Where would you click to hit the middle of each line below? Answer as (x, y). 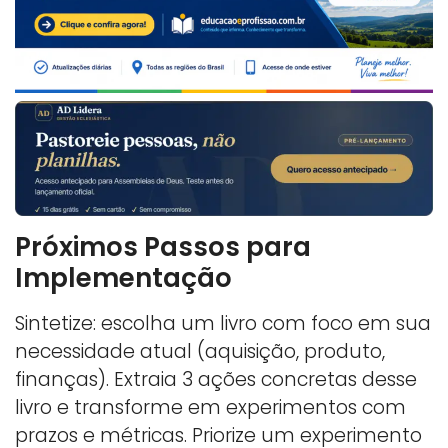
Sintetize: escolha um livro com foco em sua (223, 323)
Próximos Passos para (163, 246)
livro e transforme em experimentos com (210, 407)
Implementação (123, 277)
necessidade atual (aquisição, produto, (200, 351)
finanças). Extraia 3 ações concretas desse (216, 379)
